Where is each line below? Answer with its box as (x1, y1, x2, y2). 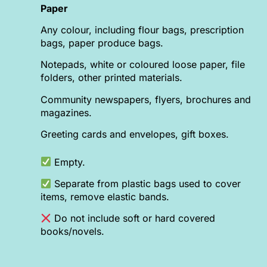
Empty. (51, 156, 86, 168)
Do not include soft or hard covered (51, 212, 216, 225)
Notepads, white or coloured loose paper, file (41, 58, 246, 71)
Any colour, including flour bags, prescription (41, 24, 244, 36)
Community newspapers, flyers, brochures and (41, 93, 252, 105)
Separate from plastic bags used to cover (54, 178, 241, 190)
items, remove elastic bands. (41, 191, 170, 203)
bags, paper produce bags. (41, 37, 164, 49)
